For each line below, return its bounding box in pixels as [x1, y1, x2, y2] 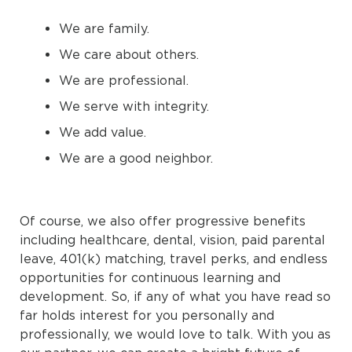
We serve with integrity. [59, 99, 209, 114]
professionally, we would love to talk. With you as [20, 327, 331, 342]
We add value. [59, 125, 146, 140]
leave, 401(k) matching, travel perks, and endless [20, 251, 328, 266]
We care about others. [59, 47, 199, 62]
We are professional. [59, 73, 189, 88]
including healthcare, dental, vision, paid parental [20, 233, 325, 247]
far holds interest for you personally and [20, 308, 274, 323]
